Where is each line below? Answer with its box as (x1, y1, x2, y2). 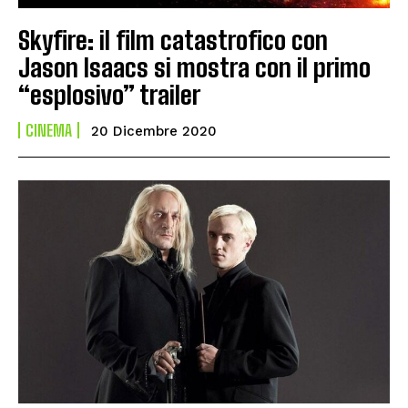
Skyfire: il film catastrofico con (18, 24, 328, 56)
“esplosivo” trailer (18, 78, 200, 110)
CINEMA (25, 119, 72, 140)
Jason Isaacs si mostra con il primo (18, 51, 371, 83)
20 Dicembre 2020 (91, 122, 217, 139)
